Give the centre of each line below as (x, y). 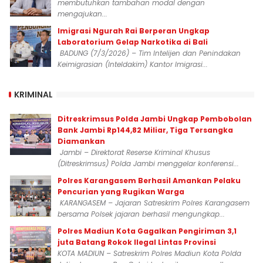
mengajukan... (82, 14)
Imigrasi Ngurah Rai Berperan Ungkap (134, 31)
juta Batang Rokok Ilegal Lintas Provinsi (137, 242)
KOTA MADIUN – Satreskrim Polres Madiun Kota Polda (149, 253)
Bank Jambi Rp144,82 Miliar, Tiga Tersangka (145, 130)
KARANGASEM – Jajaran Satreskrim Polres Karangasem (154, 203)
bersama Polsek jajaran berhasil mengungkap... (141, 214)
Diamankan (81, 141)
